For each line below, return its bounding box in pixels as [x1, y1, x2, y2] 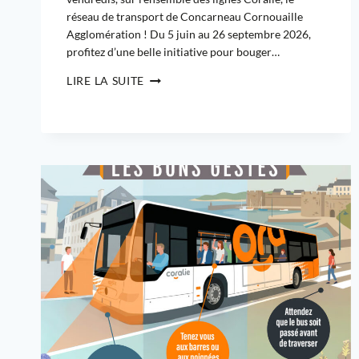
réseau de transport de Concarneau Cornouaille [67, 10, 303, 24]
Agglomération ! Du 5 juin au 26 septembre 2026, [67, 27, 311, 42]
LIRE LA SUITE [67, 74, 145, 88]
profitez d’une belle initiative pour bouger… [67, 45, 280, 59]
